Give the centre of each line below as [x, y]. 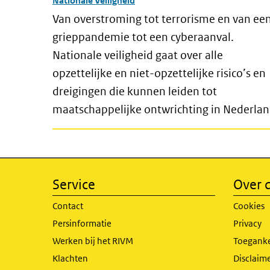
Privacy [247, 223]
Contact [68, 206]
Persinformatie [82, 223]
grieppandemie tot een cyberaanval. [143, 37]
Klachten [70, 258]
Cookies [249, 206]
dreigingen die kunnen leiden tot [135, 91]
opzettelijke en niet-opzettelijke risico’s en [159, 73]
